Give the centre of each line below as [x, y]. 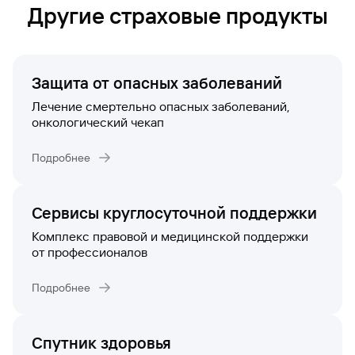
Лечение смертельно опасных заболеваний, [161, 107]
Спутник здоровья [101, 343]
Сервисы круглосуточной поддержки [174, 213]
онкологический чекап [98, 122]
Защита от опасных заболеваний [157, 83]
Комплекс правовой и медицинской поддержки [170, 237]
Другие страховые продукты [177, 16]
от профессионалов [90, 252]
